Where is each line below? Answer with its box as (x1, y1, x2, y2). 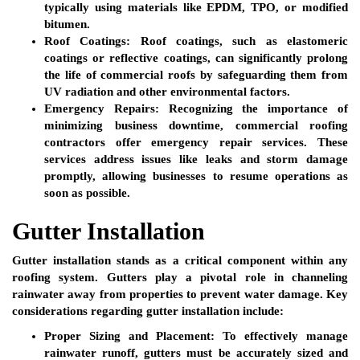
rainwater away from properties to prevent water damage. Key (12, 288, 348, 301)
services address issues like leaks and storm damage (44, 153, 348, 166)
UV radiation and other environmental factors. (44, 85, 290, 99)
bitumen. (44, 18, 90, 31)
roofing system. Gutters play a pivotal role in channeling (12, 271, 348, 284)
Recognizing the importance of (158, 102, 349, 116)
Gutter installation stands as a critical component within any (12, 254, 348, 268)
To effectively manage (215, 329, 348, 343)
